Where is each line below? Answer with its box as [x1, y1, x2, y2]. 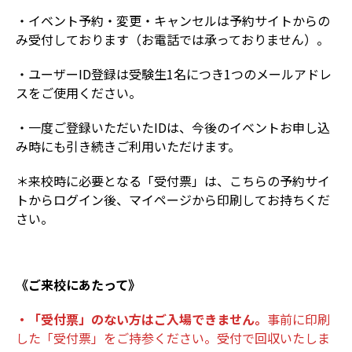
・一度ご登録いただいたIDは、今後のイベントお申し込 [16, 118, 330, 137]
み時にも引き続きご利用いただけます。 [16, 137, 240, 156]
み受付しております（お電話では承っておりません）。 [16, 30, 329, 49]
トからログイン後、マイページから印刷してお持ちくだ [16, 190, 330, 209]
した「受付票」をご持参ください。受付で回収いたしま [16, 328, 330, 347]
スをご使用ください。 [16, 83, 141, 102]
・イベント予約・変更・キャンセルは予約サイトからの [16, 11, 330, 30]
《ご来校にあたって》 [16, 275, 141, 294]
